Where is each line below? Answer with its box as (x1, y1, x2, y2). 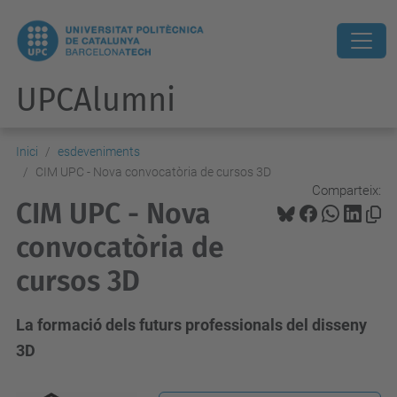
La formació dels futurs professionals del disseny (16, 315, 367, 334)
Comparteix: (312, 182, 381, 198)
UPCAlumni (16, 81, 175, 120)
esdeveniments (58, 144, 140, 159)
